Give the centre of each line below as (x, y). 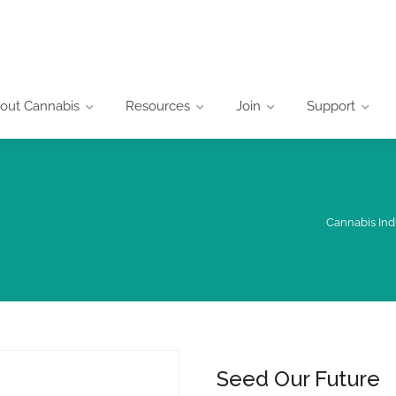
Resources (158, 106)
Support (331, 106)
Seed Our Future (299, 378)
